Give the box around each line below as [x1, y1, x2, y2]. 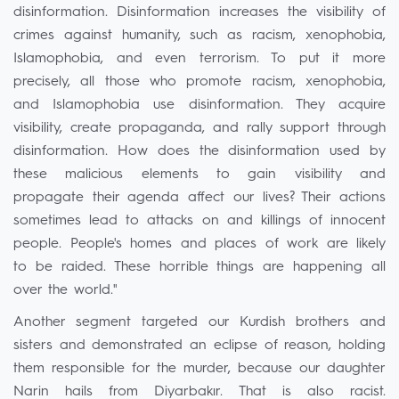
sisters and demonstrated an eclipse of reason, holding [13, 338, 386, 353]
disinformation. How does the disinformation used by [13, 144, 386, 159]
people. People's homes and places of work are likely [13, 237, 386, 251]
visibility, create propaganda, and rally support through [13, 121, 386, 135]
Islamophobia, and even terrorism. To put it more [13, 52, 386, 66]
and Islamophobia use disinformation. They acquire [13, 98, 386, 112]
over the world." [13, 283, 118, 297]
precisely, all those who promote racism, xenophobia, [13, 75, 386, 89]
